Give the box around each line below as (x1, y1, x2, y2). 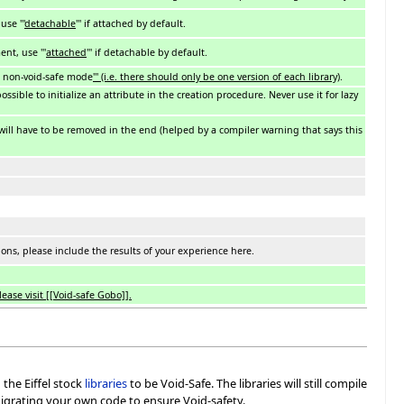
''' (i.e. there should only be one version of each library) (93, 69, 340, 83)
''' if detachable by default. (87, 45, 207, 59)
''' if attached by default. (76, 16, 186, 30)
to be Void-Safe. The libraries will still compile (127, 374, 367, 391)
